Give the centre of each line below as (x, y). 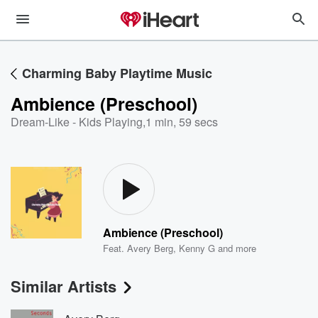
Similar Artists (64, 286)
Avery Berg (150, 248)
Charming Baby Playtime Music (117, 73)
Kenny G (197, 248)
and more (236, 248)
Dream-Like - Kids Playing (77, 122)
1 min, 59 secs (182, 122)
